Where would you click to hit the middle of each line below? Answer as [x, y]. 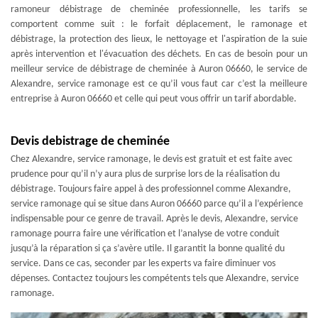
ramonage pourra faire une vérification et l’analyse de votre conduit [145, 234]
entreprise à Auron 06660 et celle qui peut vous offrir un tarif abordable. [154, 99]
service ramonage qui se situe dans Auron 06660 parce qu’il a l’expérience [157, 204]
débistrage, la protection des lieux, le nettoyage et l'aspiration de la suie [159, 40]
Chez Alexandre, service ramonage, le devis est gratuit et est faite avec [152, 160]
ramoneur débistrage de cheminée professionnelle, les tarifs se [159, 10]
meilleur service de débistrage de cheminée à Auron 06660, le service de [159, 70]
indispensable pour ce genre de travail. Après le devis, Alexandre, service [154, 219]
